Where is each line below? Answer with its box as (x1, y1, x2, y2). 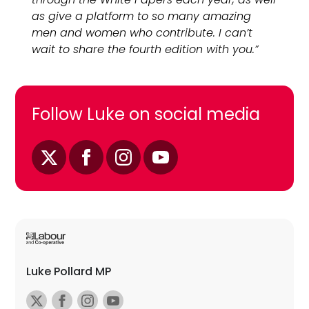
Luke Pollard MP (26, 263, 112, 279)
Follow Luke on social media (32, 102, 261, 126)
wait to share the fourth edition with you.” (32, 41, 259, 57)
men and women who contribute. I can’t (32, 24, 253, 41)
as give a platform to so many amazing (32, 8, 252, 24)
